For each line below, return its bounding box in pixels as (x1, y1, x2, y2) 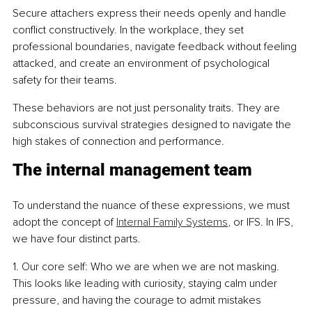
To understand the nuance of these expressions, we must (13, 198, 292, 213)
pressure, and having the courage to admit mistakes (13, 293, 264, 308)
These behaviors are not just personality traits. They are (13, 101, 283, 116)
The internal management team (13, 160, 252, 180)
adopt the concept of (13, 215, 116, 230)
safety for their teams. (13, 73, 117, 88)
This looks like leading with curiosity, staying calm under (13, 276, 280, 291)
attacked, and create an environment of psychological (13, 56, 272, 71)
